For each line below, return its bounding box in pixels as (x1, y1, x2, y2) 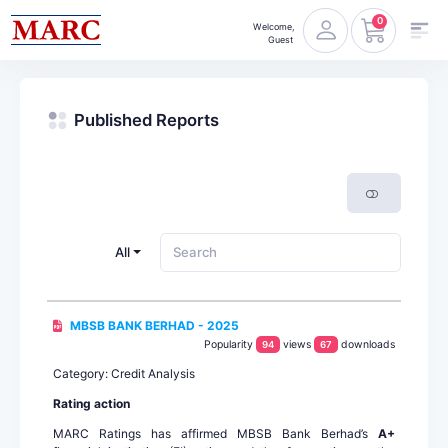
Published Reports (74, 110, 219, 130)
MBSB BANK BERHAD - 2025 (70, 318, 239, 334)
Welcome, (253, 20, 295, 32)
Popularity (204, 338, 256, 352)
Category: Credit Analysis (53, 366, 195, 382)
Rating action (53, 396, 130, 412)
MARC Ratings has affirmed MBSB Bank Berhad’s (53, 426, 378, 442)
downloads (341, 338, 395, 352)
